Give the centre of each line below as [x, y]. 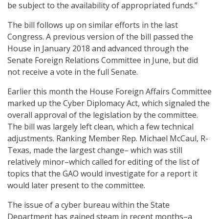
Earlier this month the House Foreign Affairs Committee [109, 92]
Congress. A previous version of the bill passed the [100, 37]
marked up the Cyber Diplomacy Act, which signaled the [109, 103]
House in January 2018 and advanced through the [98, 49]
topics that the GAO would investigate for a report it [102, 174]
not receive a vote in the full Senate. [73, 72]
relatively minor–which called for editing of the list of [103, 162]
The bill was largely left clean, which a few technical [100, 127]
